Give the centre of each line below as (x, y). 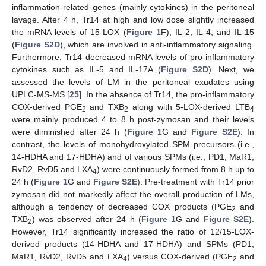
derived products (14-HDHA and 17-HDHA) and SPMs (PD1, (133, 244)
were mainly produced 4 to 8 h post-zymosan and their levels (133, 120)
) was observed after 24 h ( (87, 219)
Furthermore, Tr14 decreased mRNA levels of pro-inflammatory (133, 57)
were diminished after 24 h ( (69, 132)
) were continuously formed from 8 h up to (175, 170)
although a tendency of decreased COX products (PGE (122, 207)
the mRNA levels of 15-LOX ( (69, 32)
